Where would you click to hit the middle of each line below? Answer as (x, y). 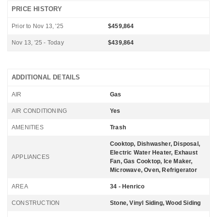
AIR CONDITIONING (39, 111)
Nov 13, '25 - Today (38, 43)
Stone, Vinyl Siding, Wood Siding (155, 203)
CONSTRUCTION (36, 203)
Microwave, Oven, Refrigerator (154, 170)
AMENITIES (28, 127)
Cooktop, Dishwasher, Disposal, (155, 144)
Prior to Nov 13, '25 (38, 26)
